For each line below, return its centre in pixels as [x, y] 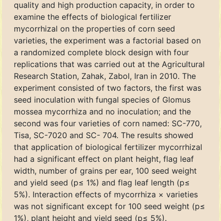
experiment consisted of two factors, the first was [108, 88]
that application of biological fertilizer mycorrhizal [108, 147]
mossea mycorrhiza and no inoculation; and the [102, 111]
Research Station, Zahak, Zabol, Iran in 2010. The [105, 76]
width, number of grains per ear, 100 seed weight [105, 171]
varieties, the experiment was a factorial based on [107, 40]
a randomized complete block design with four [101, 52]
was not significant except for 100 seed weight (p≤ [110, 206]
